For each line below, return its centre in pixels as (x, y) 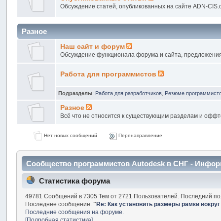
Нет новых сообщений (70, 135)
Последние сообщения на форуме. (74, 212)
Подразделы (75, 93)
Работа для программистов (109, 74)
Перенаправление (140, 135)
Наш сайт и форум (93, 46)
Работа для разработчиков (129, 93)
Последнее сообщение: (59, 204)
